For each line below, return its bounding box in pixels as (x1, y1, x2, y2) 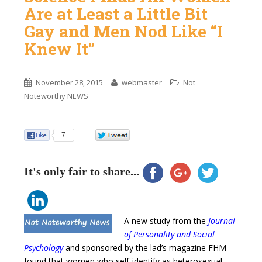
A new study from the (124, 215, 206, 226)
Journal (208, 215, 235, 226)
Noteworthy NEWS (24, 90, 88, 101)
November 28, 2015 (36, 77, 103, 88)
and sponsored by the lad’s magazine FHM (65, 242, 226, 253)
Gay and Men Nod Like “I (24, 20, 223, 42)
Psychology (24, 242, 63, 253)
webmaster (122, 77, 162, 88)
